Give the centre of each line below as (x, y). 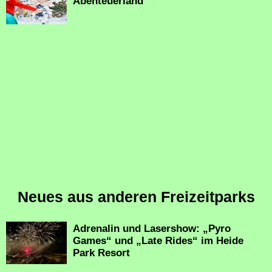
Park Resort (101, 253)
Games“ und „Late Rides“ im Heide (158, 241)
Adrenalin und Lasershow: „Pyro (152, 229)
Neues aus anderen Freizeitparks (136, 197)
